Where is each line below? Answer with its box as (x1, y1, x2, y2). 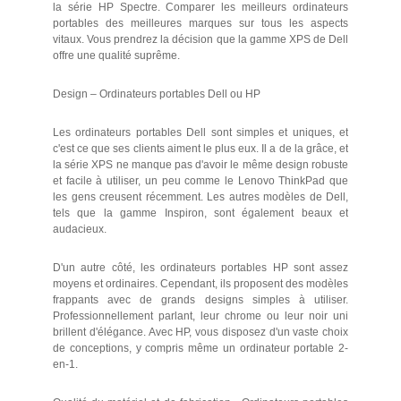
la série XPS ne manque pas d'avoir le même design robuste (53, 158, 348, 171)
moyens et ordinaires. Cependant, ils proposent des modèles (53, 277, 348, 290)
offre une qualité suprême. (53, 49, 180, 62)
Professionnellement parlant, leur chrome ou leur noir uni (53, 310, 348, 322)
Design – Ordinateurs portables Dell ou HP (53, 88, 260, 100)
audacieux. (53, 223, 107, 235)
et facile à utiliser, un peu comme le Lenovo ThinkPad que (53, 175, 348, 187)
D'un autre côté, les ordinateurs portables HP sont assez (53, 261, 348, 274)
